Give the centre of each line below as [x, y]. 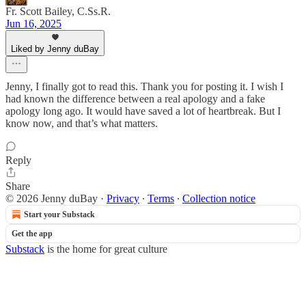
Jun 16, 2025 [33, 24]
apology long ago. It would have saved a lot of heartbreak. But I [143, 111]
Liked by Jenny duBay [55, 49]
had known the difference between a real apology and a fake [135, 99]
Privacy [123, 198]
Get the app [32, 234]
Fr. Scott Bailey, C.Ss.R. [58, 11]
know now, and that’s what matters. [82, 123]
